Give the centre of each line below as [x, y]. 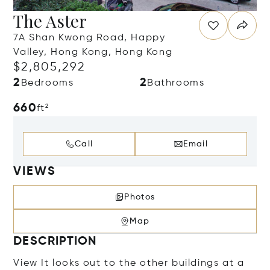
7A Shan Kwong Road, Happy [89, 38]
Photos [140, 197]
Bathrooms [176, 83]
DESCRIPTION [55, 242]
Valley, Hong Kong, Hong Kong [93, 52]
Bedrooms [47, 83]
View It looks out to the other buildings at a [129, 263]
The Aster [50, 21]
